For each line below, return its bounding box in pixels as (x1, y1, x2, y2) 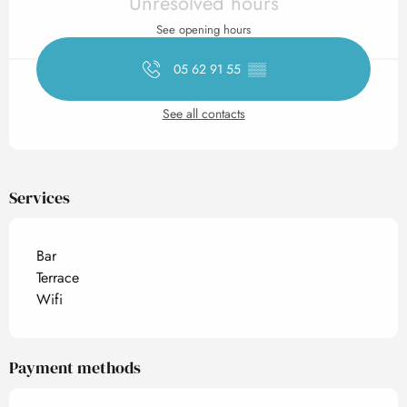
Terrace (36, 267, 79, 289)
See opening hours (156, 21, 251, 39)
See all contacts (162, 104, 245, 124)
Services (9, 186, 70, 210)
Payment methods (9, 356, 141, 380)
